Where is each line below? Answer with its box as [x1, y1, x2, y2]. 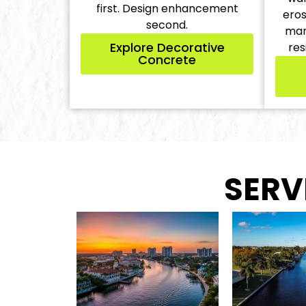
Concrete [138, 51, 196, 68]
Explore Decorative [109, 38, 225, 56]
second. [146, 16, 188, 33]
